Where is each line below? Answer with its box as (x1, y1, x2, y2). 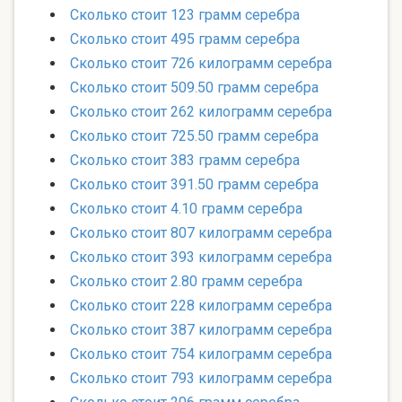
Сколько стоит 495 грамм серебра (70, 31, 300, 48)
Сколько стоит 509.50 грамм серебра (70, 79, 319, 97)
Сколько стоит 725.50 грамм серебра (70, 127, 319, 145)
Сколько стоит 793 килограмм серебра (70, 370, 332, 388)
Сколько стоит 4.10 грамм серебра (70, 200, 302, 218)
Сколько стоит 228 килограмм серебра (70, 297, 332, 315)
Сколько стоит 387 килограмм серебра (70, 321, 332, 339)
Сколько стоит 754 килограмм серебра (70, 345, 332, 363)
